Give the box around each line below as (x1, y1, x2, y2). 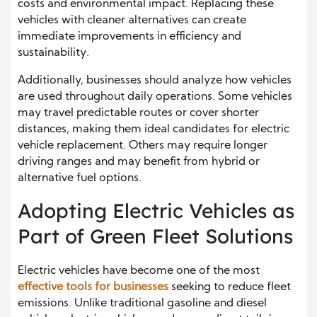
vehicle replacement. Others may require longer (18, 140, 267, 152)
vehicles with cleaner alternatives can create (18, 15, 246, 27)
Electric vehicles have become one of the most (18, 265, 260, 277)
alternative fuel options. (18, 173, 142, 185)
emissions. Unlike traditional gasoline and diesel (18, 298, 267, 310)
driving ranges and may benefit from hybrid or (18, 156, 260, 168)
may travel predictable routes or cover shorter (18, 108, 259, 120)
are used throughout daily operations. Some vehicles (18, 91, 292, 103)
